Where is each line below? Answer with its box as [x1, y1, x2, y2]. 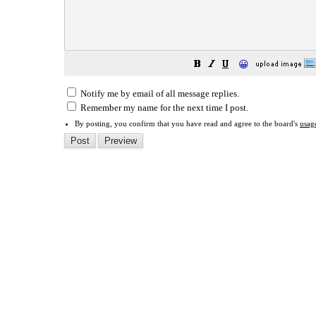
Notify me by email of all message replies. [78, 88, 239, 99]
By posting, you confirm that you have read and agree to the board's [75, 119, 300, 128]
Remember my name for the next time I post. [78, 102, 248, 113]
